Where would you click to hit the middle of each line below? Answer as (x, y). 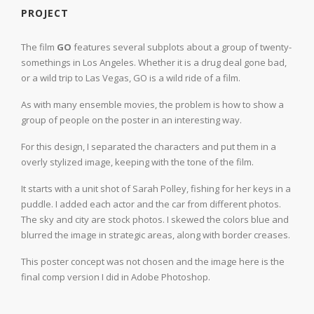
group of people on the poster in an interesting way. (131, 120)
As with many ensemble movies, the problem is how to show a (152, 104)
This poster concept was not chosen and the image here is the (153, 261)
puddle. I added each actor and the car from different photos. (151, 204)
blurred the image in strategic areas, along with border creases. (156, 234)
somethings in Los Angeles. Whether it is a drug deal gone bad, (154, 62)
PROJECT (45, 13)
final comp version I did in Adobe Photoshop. (116, 277)
